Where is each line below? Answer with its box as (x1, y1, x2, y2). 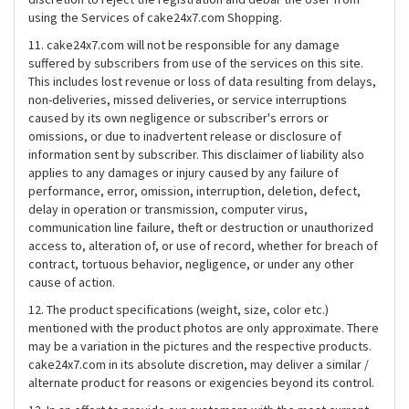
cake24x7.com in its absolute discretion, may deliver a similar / (28, 356, 369, 372)
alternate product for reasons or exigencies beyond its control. (28, 374, 374, 391)
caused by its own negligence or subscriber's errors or (28, 110, 329, 126)
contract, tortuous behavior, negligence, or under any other (28, 256, 354, 272)
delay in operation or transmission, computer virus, (28, 201, 308, 217)
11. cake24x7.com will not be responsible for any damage (28, 37, 340, 53)
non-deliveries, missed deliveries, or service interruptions (28, 91, 347, 108)
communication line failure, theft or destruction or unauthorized (28, 219, 373, 236)
